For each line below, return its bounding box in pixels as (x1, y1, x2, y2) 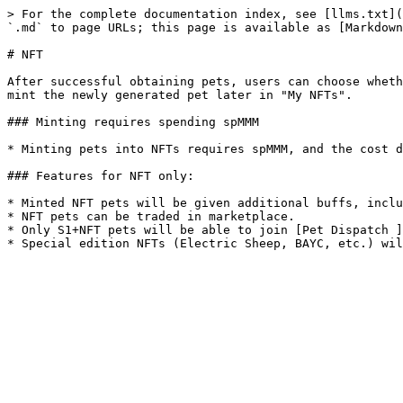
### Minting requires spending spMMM (7, 115, 259, 129)
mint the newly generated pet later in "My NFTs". (7, 88, 353, 102)
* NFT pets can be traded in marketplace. (7, 210, 295, 223)
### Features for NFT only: (7, 169, 194, 183)
